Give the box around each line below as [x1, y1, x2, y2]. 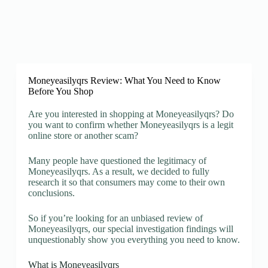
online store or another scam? [28, 130, 138, 141]
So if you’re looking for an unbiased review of [28, 213, 203, 223]
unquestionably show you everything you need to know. [28, 234, 240, 245]
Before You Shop [28, 86, 93, 96]
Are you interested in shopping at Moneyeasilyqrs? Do [28, 109, 234, 119]
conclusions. [28, 188, 75, 198]
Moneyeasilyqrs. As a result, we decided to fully [28, 166, 209, 176]
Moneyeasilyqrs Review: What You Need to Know [28, 75, 221, 86]
